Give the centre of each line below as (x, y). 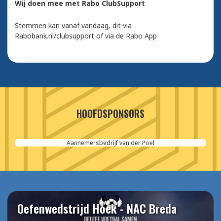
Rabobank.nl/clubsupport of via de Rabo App (86, 36)
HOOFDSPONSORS (110, 114)
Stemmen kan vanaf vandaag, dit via (73, 26)
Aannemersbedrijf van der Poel (110, 143)
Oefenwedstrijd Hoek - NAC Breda (97, 208)
